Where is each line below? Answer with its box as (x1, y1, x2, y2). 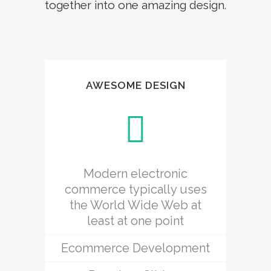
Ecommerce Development (61, 240, 210, 255)
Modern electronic (83, 166, 188, 181)
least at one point (87, 213, 184, 228)
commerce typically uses (64, 181, 207, 197)
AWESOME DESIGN (85, 79, 186, 91)
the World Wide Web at (70, 197, 201, 212)
